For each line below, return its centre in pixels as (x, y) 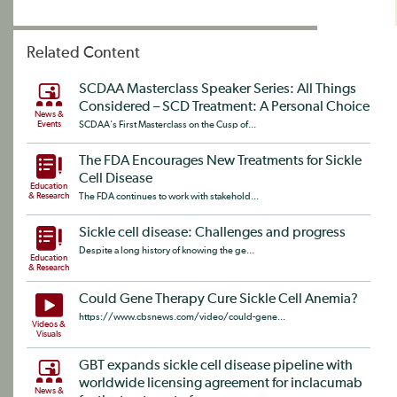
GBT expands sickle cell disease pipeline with (216, 366)
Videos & (49, 324)
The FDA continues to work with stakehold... (169, 196)
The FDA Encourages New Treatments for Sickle (220, 161)
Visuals (49, 334)
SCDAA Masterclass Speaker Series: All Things (218, 90)
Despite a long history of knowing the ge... (167, 250)
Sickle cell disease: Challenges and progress (212, 233)
